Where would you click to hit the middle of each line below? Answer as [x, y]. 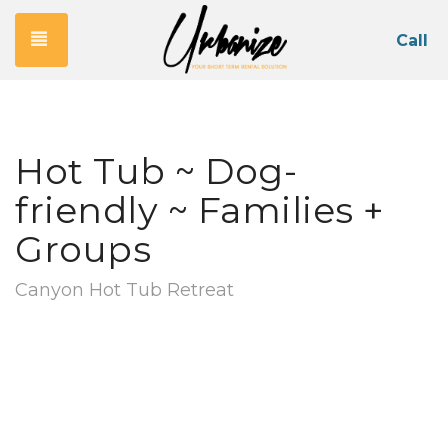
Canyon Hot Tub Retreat [124, 290]
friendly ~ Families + [200, 210]
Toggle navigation [139, 38]
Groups [83, 249]
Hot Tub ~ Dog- [156, 171]
